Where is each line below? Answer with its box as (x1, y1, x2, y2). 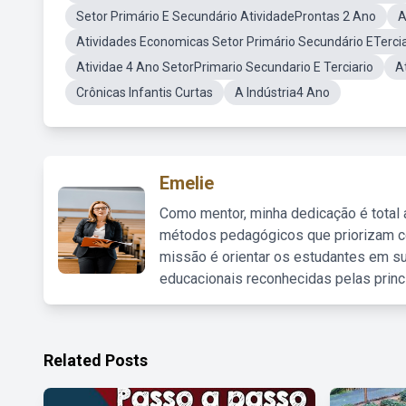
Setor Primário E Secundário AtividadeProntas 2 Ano (76, 9, 376, 24)
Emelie (159, 172, 214, 194)
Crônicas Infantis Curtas (76, 85, 213, 100)
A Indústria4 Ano (235, 85, 330, 100)
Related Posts (43, 351, 148, 370)
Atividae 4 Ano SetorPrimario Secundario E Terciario (76, 60, 373, 74)
